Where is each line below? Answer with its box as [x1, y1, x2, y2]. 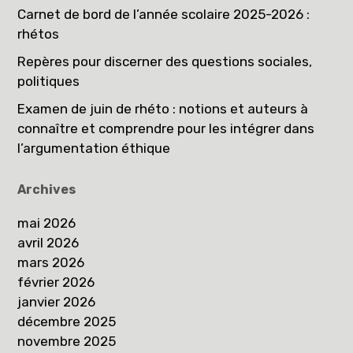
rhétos [17, 26, 60, 43]
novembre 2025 [17, 333, 117, 350]
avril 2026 [17, 235, 80, 251]
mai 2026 [17, 215, 76, 232]
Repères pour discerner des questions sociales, [17, 54, 313, 70]
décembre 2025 [17, 314, 117, 330]
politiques [17, 73, 80, 90]
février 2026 [17, 274, 95, 291]
